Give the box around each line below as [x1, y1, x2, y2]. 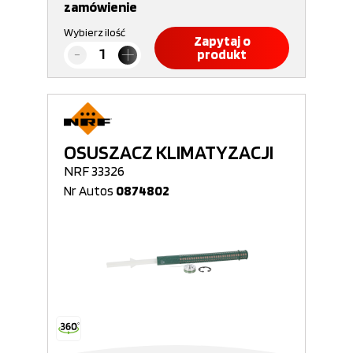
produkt [197, 46, 247, 62]
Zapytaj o [193, 33, 251, 49]
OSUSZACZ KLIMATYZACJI [64, 140, 273, 164]
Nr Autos [64, 183, 116, 199]
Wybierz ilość [64, 26, 125, 39]
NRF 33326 [64, 162, 124, 179]
